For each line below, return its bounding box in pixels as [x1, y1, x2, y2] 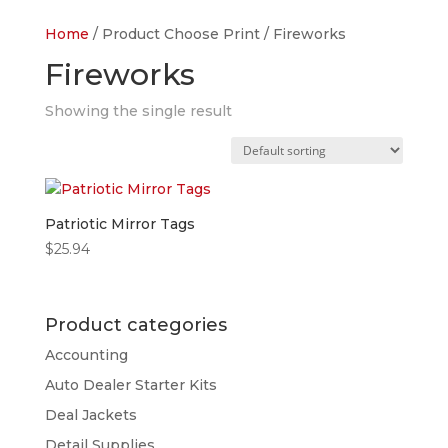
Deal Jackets [44, 406, 137, 425]
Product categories [44, 314, 227, 337]
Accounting [44, 346, 128, 365]
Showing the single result [44, 102, 232, 120]
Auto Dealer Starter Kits [44, 376, 217, 395]
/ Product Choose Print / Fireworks [88, 25, 346, 43]
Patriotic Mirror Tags [44, 215, 195, 233]
